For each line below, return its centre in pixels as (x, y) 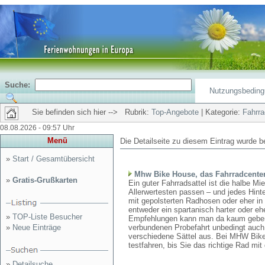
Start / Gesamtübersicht (54, 159)
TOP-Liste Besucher (47, 217)
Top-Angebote (175, 112)
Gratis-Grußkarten (45, 180)
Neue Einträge (37, 227)
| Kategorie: (221, 112)
